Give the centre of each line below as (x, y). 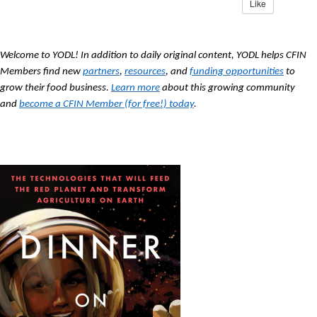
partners (101, 72)
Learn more (136, 88)
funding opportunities (237, 72)
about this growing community (227, 88)
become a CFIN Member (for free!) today (106, 104)
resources (145, 72)
